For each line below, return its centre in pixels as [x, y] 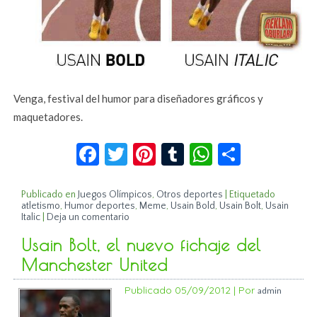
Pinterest [201, 149]
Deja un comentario [88, 218]
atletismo [41, 206]
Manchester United [95, 265]
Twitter [164, 149]
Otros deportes [190, 195]
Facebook [146, 149]
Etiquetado [253, 195]
